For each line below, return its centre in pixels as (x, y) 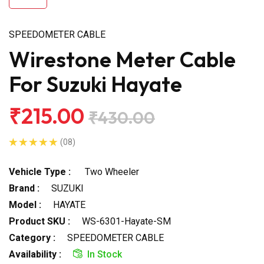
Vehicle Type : (40, 171)
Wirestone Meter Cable (122, 59)
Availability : (35, 254)
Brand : (24, 188)
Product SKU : (39, 221)
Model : (25, 204)
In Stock (105, 254)
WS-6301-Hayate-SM (126, 221)
